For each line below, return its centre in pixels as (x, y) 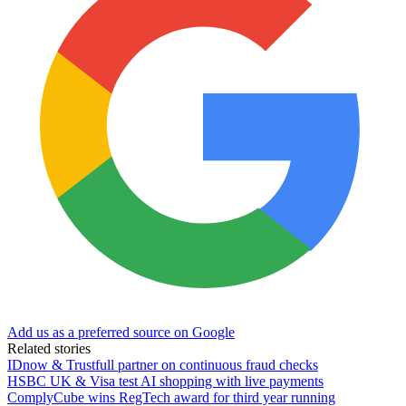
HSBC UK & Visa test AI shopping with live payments (165, 381)
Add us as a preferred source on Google (121, 332)
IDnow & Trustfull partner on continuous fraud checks (163, 364)
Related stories (49, 348)
